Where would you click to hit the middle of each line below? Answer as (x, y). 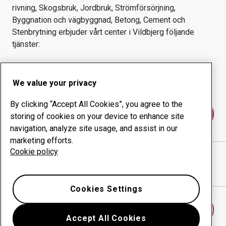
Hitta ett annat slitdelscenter (113, 210)
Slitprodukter (47, 66)
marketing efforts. (42, 140)
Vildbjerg (148, 32)
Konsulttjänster (152, 66)
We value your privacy (54, 83)
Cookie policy (34, 152)
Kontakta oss (113, 114)
